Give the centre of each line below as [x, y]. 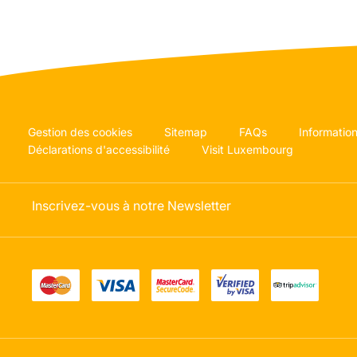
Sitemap [186, 132]
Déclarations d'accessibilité [99, 150]
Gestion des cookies [80, 132]
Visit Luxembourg [247, 150]
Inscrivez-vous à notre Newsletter [131, 205]
